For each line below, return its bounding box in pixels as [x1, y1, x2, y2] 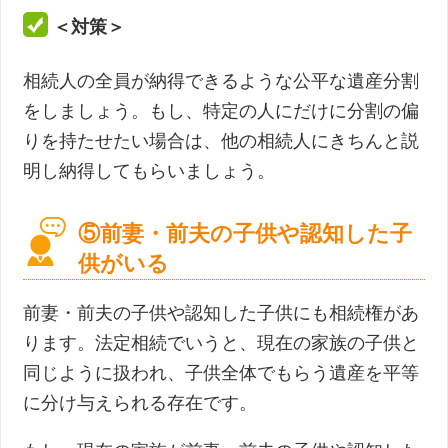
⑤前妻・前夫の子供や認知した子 [78, 220, 413, 246]
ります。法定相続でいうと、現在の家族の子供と [23, 332, 420, 353]
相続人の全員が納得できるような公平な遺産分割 [23, 70, 420, 91]
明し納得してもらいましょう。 [23, 160, 276, 181]
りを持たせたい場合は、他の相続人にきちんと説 [23, 130, 420, 151]
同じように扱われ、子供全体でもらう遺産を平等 [23, 362, 420, 383]
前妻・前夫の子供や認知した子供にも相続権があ [23, 302, 420, 323]
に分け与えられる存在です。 [23, 392, 258, 413]
